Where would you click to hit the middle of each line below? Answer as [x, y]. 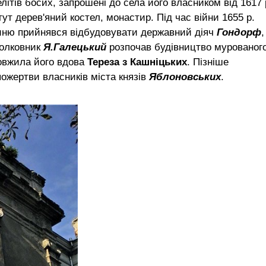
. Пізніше [208, 62]
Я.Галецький [73, 47]
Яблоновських [185, 77]
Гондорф [239, 32]
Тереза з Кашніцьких [136, 62]
